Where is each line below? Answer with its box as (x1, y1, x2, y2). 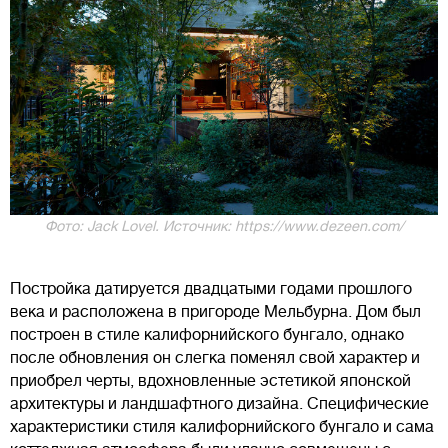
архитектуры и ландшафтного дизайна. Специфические (10, 394, 429, 413)
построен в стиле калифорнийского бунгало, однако (10, 325, 404, 344)
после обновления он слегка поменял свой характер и (10, 348, 420, 367)
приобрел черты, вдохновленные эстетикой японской (10, 371, 411, 390)
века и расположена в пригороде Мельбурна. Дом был (10, 302, 421, 321)
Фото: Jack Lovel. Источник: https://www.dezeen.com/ (44, 217, 404, 234)
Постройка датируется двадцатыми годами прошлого (10, 279, 412, 298)
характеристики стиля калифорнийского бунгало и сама (10, 417, 434, 436)
